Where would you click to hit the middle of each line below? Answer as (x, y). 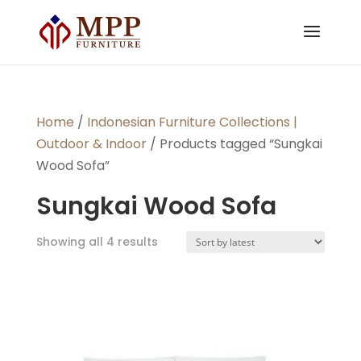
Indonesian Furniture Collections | (192, 122)
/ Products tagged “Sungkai (234, 144)
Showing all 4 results (97, 242)
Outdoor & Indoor (91, 144)
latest (174, 284)
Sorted (176, 241)
